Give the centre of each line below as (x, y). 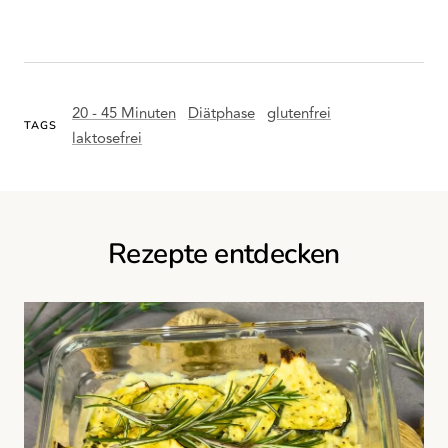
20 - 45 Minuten (124, 113)
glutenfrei (299, 113)
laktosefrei (107, 138)
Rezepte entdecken (224, 254)
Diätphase (221, 113)
